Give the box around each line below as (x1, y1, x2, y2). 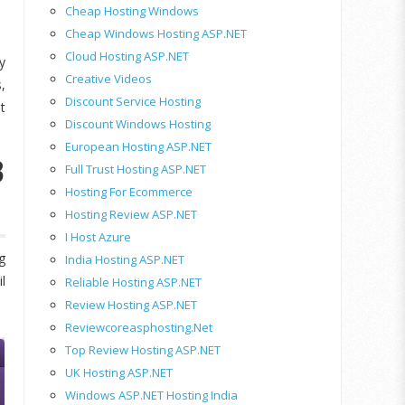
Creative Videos (65, 70, 152, 87)
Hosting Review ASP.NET (65, 205, 197, 222)
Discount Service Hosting (65, 92, 201, 109)
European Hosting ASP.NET (65, 137, 212, 155)
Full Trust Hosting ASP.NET (65, 160, 206, 177)
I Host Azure (65, 228, 131, 245)
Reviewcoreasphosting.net (65, 318, 212, 335)
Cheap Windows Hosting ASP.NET (65, 24, 247, 42)
